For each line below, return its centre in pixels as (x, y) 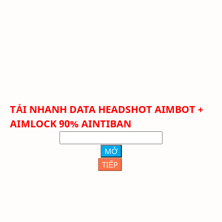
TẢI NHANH (40, 110)
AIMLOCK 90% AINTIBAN (71, 124)
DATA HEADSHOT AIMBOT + (136, 110)
